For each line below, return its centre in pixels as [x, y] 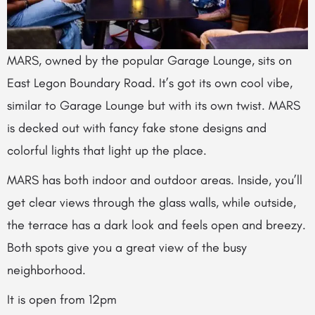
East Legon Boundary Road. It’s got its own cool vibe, [150, 83]
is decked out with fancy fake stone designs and [137, 128]
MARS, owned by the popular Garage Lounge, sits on [149, 60]
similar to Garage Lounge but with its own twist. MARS [154, 105]
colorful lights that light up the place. [109, 150]
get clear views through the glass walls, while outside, [152, 202]
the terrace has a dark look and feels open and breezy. [156, 225]
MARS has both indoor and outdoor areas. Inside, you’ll [155, 180]
